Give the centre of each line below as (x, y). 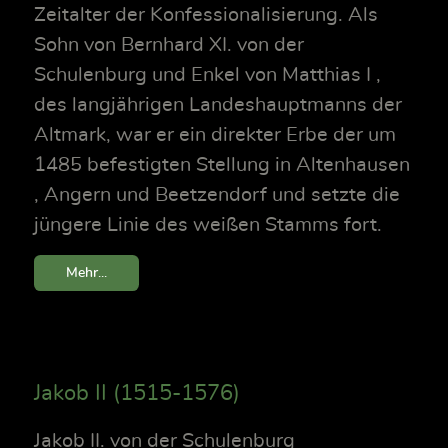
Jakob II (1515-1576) (137, 393)
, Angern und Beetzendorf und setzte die (217, 195)
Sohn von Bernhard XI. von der (169, 45)
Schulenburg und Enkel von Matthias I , (207, 75)
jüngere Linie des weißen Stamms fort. (208, 225)
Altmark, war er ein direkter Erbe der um (215, 135)
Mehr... (86, 273)
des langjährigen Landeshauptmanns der (218, 105)
